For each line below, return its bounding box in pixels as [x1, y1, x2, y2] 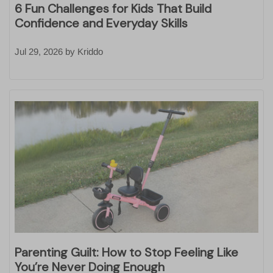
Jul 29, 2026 [15, 46, 63, 57]
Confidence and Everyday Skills [15, 15, 188, 32]
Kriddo [77, 46, 103, 57]
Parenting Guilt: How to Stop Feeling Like [15, 244, 238, 260]
